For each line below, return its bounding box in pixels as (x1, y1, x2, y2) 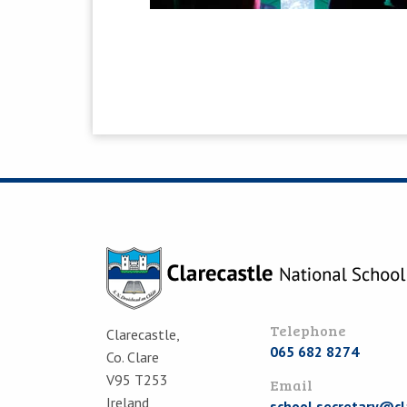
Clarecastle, (106, 324, 180, 343)
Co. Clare (106, 347, 159, 366)
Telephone (270, 320, 346, 340)
